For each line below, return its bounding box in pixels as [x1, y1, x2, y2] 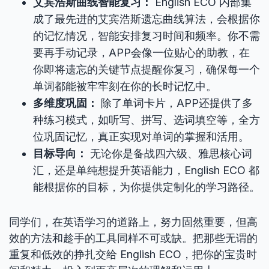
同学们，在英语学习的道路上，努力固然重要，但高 [9, 216, 258, 228]
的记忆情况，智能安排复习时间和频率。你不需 [33, 29, 260, 42]
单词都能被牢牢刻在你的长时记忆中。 [33, 80, 217, 92]
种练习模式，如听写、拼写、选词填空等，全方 [33, 113, 260, 126]
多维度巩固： [33, 97, 98, 109]
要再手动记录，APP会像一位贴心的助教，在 [33, 46, 250, 59]
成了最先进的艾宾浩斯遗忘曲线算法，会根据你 [33, 13, 260, 25]
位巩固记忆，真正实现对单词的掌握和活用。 [33, 130, 249, 143]
